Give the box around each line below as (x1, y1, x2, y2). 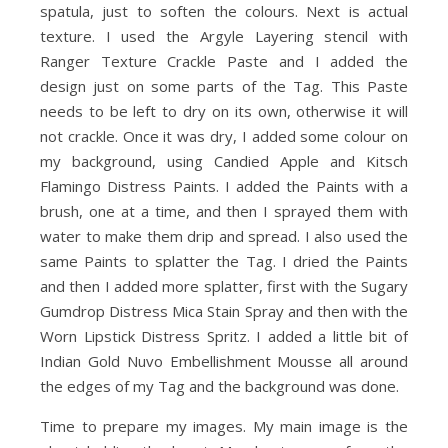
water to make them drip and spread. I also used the (40, 226, 408, 246)
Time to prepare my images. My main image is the (40, 416, 408, 436)
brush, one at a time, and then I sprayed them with (40, 201, 408, 221)
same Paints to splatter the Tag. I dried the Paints (40, 251, 408, 271)
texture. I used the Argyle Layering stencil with (40, 26, 408, 46)
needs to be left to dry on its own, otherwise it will (40, 101, 408, 121)
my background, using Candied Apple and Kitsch (40, 151, 408, 171)
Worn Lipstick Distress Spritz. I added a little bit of (40, 326, 408, 346)
